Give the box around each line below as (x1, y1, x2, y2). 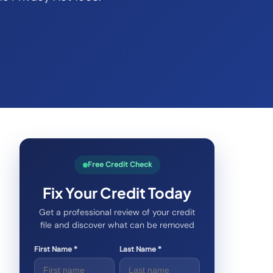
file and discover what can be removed (40, 219, 194, 230)
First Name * (34, 244, 77, 254)
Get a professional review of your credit (39, 207, 195, 218)
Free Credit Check (87, 160, 152, 169)
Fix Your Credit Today (43, 183, 191, 202)
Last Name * (119, 244, 161, 254)
